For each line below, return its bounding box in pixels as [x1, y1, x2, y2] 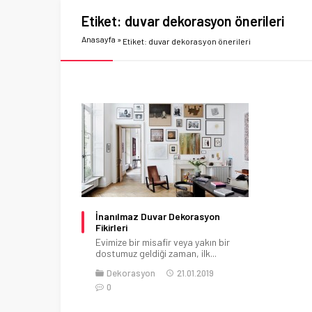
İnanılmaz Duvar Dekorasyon [95, 210, 220, 222]
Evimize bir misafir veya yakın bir [95, 235, 230, 248]
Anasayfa [81, 34, 116, 44]
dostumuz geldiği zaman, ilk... [95, 247, 217, 259]
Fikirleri [95, 221, 127, 233]
